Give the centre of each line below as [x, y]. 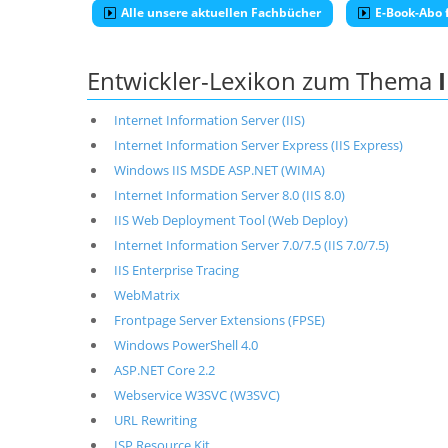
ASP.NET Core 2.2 [164, 370]
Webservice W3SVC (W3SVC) [196, 395]
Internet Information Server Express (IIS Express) [258, 145]
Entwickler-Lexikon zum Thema [262, 80]
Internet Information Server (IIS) [209, 120]
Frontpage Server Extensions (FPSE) [219, 320]
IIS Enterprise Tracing [176, 270]
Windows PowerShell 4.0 [185, 345]
